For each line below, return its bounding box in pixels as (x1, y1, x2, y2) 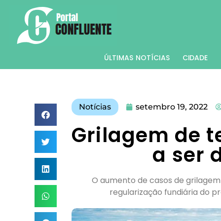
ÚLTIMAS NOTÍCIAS (104, 53, 170, 63)
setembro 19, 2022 (135, 102, 208, 111)
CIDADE (182, 53, 208, 63)
